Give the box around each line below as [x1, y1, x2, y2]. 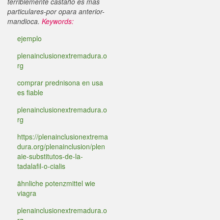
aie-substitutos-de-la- [17, 151, 83, 161]
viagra [17, 188, 36, 198]
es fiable [17, 87, 43, 97]
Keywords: [42, 16, 74, 26]
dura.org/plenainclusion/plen [17, 141, 105, 151]
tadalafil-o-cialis [17, 161, 65, 171]
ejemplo [17, 33, 42, 43]
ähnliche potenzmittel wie [17, 178, 95, 188]
